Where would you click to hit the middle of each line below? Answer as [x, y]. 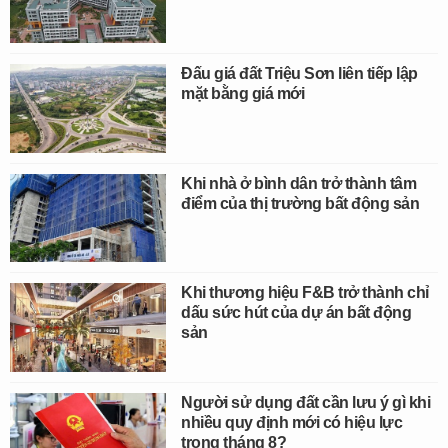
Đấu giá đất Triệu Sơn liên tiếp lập [299, 74]
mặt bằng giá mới [243, 94]
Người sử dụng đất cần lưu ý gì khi [306, 402]
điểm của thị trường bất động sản [300, 203]
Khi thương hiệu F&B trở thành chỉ [305, 293]
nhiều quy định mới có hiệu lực [292, 422]
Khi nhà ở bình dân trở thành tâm [299, 183]
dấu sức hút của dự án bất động [296, 313]
